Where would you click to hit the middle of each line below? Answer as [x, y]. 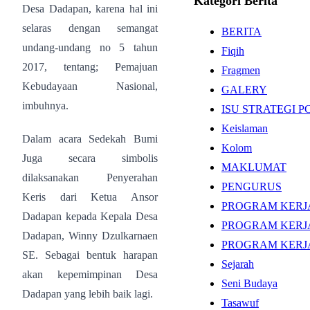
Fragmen [241, 70]
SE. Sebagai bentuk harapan [90, 255]
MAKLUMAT [254, 167]
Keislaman [245, 128]
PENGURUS [252, 186]
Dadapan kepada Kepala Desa [90, 216]
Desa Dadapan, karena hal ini [90, 8]
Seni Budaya [249, 283]
